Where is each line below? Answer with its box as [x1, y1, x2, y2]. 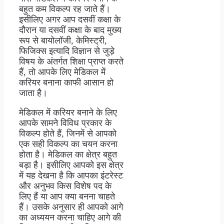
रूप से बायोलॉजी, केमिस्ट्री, [19, 35, 107, 45]
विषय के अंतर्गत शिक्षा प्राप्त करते [19, 56, 123, 66]
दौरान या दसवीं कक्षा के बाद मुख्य [19, 24, 121, 35]
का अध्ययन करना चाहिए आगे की [19, 212, 121, 222]
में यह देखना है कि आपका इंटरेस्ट [19, 170, 123, 180]
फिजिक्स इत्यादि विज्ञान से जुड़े [19, 45, 114, 56]
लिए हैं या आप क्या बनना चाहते [19, 191, 115, 201]
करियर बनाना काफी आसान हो [19, 77, 113, 87]
